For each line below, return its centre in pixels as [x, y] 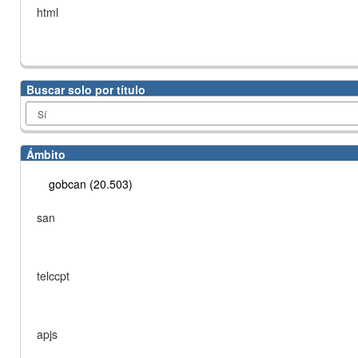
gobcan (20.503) [91, 184]
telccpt [53, 276]
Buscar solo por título [86, 89]
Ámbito [46, 154]
